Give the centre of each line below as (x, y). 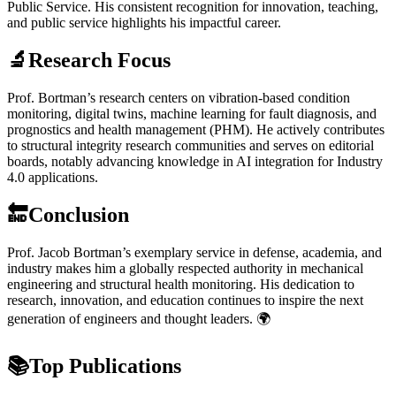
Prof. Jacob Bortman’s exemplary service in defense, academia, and (194, 252)
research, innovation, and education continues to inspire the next (185, 300)
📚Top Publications (97, 366)
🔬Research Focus (89, 61)
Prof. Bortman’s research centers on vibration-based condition (179, 97)
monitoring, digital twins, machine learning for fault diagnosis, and (192, 113)
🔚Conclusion (68, 214)
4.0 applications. (53, 177)
